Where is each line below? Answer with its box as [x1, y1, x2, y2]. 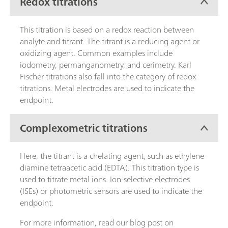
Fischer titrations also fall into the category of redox [20, 69, 196, 84]
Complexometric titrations [20, 119, 148, 137]
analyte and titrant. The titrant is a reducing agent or [20, 34, 199, 49]
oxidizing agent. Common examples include [20, 46, 173, 61]
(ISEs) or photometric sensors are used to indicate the [20, 184, 202, 198]
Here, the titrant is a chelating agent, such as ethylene [20, 149, 204, 163]
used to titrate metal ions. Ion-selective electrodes [20, 172, 190, 187]
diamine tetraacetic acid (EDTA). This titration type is [20, 160, 199, 175]
